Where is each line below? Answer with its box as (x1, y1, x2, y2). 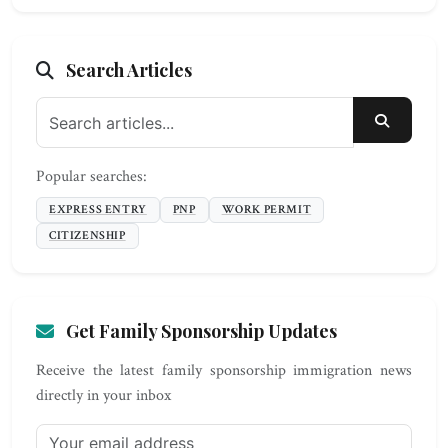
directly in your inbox (36, 385, 171, 406)
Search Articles (62, 58, 192, 82)
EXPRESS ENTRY (49, 202, 147, 217)
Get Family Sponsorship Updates (66, 319, 337, 343)
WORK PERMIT (221, 202, 312, 217)
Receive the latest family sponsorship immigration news (36, 360, 412, 381)
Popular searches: (36, 166, 147, 187)
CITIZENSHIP (49, 228, 126, 243)
